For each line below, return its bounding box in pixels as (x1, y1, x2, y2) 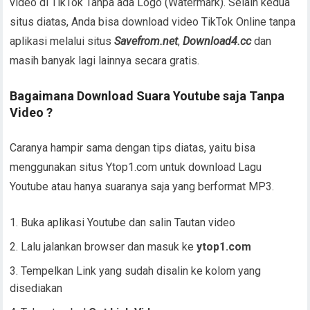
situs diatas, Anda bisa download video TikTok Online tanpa (10, 15, 296, 28)
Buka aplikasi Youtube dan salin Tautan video (21, 216, 236, 229)
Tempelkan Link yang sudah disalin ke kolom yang (21, 264, 262, 277)
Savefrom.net (114, 35, 179, 48)
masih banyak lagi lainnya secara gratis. (10, 54, 200, 67)
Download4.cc (183, 35, 252, 48)
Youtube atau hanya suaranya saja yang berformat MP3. (10, 180, 275, 193)
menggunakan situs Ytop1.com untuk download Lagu (10, 161, 262, 174)
